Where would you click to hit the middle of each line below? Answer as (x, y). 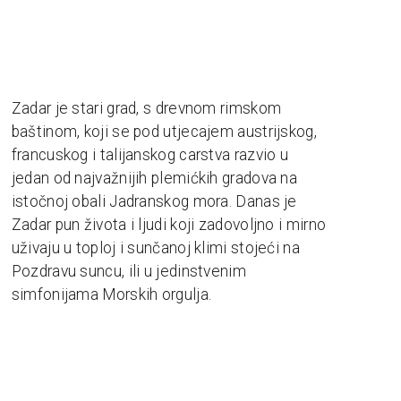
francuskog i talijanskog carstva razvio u (150, 154)
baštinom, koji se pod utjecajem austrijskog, (164, 131)
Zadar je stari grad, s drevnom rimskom (146, 108)
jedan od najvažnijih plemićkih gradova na (154, 178)
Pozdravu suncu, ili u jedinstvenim (128, 271)
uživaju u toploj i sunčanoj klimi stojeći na (155, 247)
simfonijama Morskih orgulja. (111, 294)
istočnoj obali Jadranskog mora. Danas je (154, 201)
